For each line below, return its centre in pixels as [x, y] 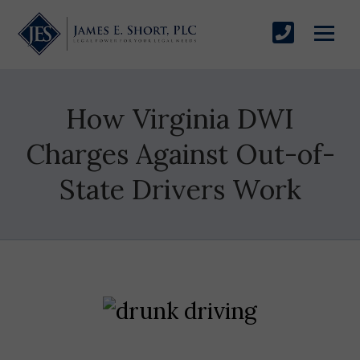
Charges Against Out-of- [180, 153]
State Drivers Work [180, 189]
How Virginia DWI [180, 118]
